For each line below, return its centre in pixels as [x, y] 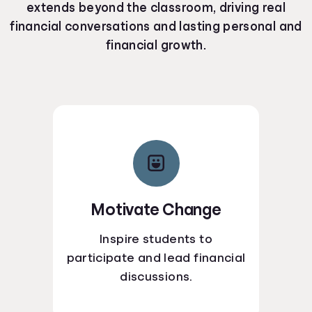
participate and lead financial [156, 257]
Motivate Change [156, 209]
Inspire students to [156, 239]
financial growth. [156, 45]
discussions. [156, 276]
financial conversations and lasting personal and [156, 26]
